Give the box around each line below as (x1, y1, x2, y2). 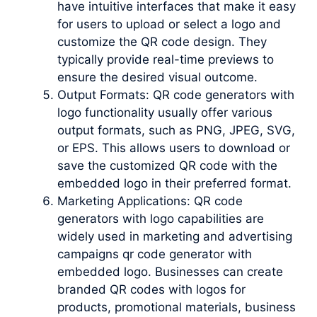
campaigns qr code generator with (57, 246, 252, 261)
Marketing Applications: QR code (57, 193, 243, 208)
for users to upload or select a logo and (57, 16, 281, 31)
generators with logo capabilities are (57, 211, 264, 226)
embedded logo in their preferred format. (57, 175, 292, 190)
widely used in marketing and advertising (57, 229, 292, 243)
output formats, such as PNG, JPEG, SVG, (57, 122, 295, 137)
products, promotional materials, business (57, 299, 296, 314)
